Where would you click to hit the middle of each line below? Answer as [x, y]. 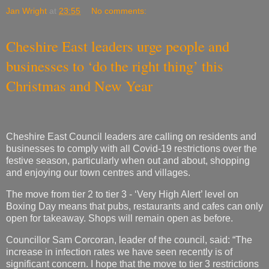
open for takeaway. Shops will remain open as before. [119, 219]
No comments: [119, 11]
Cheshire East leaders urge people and [118, 46]
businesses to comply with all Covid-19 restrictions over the [131, 149]
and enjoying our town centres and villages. [98, 173]
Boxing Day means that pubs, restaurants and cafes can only [134, 207]
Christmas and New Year [79, 85]
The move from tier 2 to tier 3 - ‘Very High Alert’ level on [122, 195]
